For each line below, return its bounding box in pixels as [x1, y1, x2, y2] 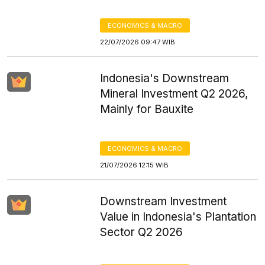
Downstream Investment [100, 195, 227, 208]
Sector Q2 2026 [100, 225, 183, 239]
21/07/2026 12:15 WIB [100, 161, 169, 169]
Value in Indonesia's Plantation [100, 210, 257, 224]
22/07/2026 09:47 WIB [100, 38, 176, 46]
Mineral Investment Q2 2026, [100, 87, 248, 101]
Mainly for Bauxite [100, 102, 194, 116]
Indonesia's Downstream [100, 72, 230, 85]
